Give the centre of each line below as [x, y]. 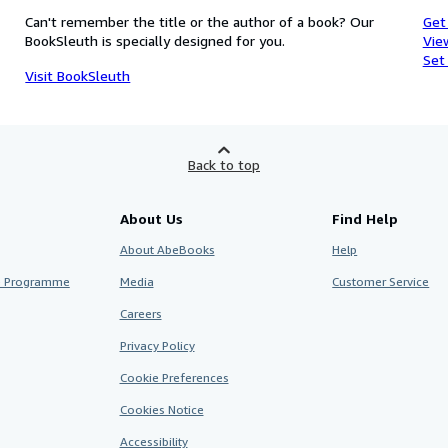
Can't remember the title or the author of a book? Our [200, 21]
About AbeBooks [167, 249]
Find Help [365, 218]
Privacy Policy [157, 345]
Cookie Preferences [174, 377]
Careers [140, 313]
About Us [151, 218]
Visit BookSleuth [78, 75]
